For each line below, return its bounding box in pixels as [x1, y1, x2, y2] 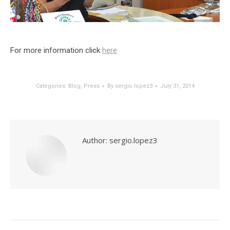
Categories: [35, 82, 68, 89]
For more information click [10, 45, 102, 55]
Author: [82, 135, 107, 145]
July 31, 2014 [160, 82, 195, 89]
